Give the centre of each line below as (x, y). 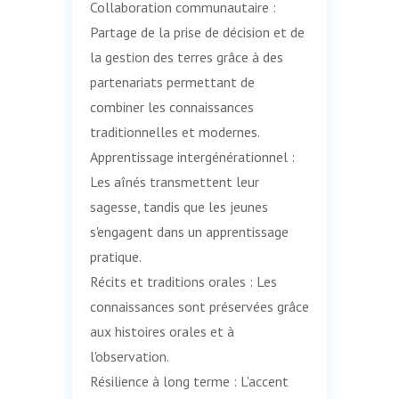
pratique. (115, 256)
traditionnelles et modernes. (175, 131)
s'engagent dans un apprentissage (189, 231)
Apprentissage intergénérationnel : (192, 156)
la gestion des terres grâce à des (186, 57)
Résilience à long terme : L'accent (189, 381)
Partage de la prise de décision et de (197, 32)
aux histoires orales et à (162, 331)
